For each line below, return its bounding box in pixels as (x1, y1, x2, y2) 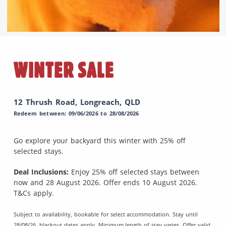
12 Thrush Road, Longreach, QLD (14, 96, 141, 107)
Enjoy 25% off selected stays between (68, 166, 200, 177)
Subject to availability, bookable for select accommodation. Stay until (14, 210, 198, 218)
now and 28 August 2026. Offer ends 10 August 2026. (14, 177, 198, 187)
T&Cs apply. (14, 188, 54, 198)
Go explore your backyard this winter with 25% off (14, 135, 186, 145)
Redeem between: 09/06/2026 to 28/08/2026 (14, 109, 139, 117)
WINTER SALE (14, 57, 115, 83)
